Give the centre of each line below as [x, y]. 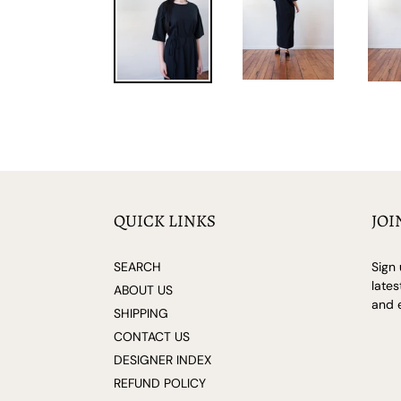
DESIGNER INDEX [162, 360]
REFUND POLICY [160, 383]
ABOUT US [143, 290]
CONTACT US [152, 337]
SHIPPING [141, 313]
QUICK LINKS [165, 221]
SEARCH [137, 267]
